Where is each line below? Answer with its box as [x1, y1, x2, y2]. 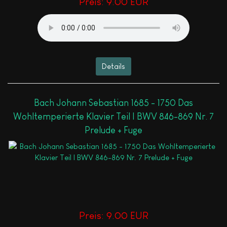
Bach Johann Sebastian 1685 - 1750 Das [34, 97, 193, 108]
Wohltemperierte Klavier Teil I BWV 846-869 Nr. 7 [13, 111, 214, 122]
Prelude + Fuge [85, 125, 142, 135]
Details [102, 61, 125, 70]
